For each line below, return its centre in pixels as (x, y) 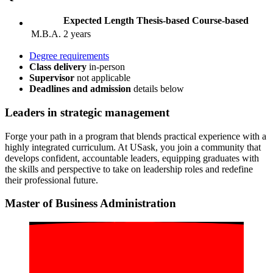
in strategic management (107, 112)
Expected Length (99, 21)
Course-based (220, 21)
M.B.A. (46, 34)
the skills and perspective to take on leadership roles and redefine (129, 169)
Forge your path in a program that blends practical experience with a (136, 136)
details (144, 89)
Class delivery (58, 67)
